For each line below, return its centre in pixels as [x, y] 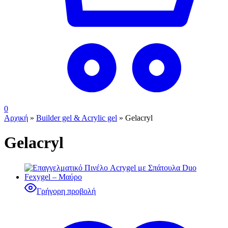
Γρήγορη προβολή [66, 191]
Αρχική [16, 118]
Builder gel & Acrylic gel [77, 118]
